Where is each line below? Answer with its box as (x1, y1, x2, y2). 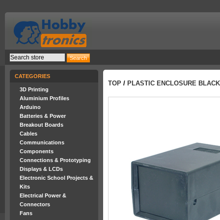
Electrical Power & (20, 192, 66, 198)
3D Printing (20, 86, 49, 92)
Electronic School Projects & (20, 175, 93, 181)
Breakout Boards (20, 122, 63, 128)
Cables (20, 131, 37, 137)
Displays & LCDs (20, 166, 63, 172)
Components (20, 148, 54, 154)
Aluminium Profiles (20, 95, 69, 101)
